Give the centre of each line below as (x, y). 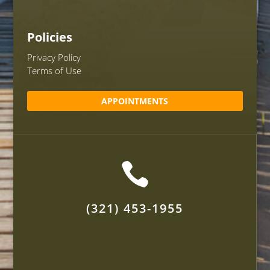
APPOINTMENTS (135, 101)
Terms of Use (54, 71)
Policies (49, 37)
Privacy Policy (54, 58)
